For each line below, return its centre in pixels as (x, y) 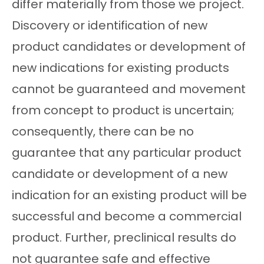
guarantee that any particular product (127, 153)
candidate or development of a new (120, 174)
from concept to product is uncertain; (123, 110)
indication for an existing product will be (129, 195)
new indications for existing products (121, 68)
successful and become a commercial (127, 217)
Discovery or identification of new (110, 26)
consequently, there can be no (103, 132)
